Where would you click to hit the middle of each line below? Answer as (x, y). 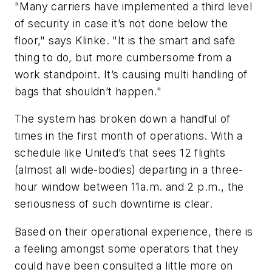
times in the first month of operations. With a (129, 136)
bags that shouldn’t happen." (88, 91)
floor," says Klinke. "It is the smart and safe (125, 40)
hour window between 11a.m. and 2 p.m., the (129, 187)
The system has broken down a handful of (123, 119)
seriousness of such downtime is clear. (114, 204)
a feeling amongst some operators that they (127, 248)
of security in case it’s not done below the (121, 23)
